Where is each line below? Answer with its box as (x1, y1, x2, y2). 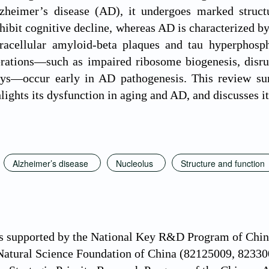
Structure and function (181, 157, 265, 169)
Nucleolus (116, 157, 153, 169)
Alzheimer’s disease (13, 157, 88, 169)
